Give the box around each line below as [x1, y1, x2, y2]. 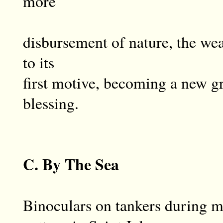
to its [22, 52, 54, 73]
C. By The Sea [22, 153, 119, 176]
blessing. [22, 93, 79, 114]
